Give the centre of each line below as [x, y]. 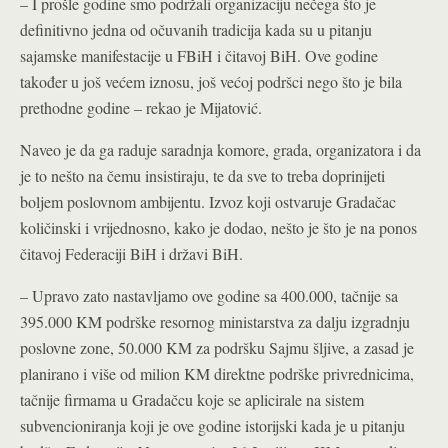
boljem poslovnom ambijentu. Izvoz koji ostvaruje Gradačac [208, 201]
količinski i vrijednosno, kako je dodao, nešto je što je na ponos [218, 227]
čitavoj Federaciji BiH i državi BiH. [131, 253]
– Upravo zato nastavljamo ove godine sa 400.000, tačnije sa [209, 295]
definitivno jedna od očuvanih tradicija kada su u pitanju [196, 29]
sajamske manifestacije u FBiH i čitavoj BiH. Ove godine [199, 55]
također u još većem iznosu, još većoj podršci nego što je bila [211, 81]
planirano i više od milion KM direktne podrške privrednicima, [217, 373]
